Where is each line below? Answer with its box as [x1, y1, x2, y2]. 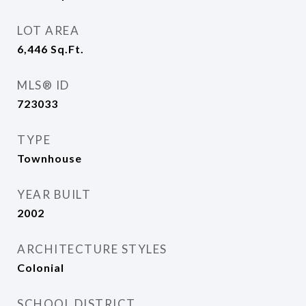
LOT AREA [17, 23, 79, 38]
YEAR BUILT [17, 187, 91, 201]
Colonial [17, 261, 64, 274]
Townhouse [17, 152, 82, 165]
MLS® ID [17, 78, 70, 92]
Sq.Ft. [51, 42, 84, 55]
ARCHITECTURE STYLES [17, 242, 167, 256]
